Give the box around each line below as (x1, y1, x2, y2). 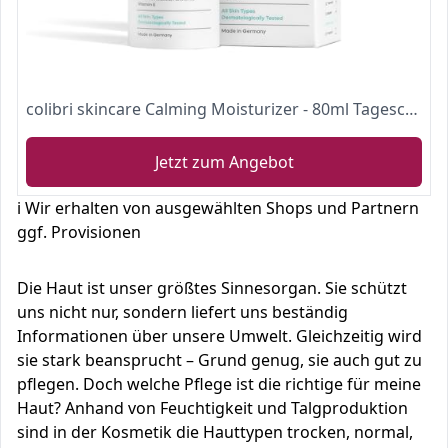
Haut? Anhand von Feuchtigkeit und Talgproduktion (17, 397, 408, 419)
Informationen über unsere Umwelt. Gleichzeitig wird (17, 325, 422, 347)
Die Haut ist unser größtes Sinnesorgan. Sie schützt (17, 277, 407, 299)
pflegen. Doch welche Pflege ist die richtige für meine (17, 373, 421, 395)
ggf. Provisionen (17, 221, 141, 243)
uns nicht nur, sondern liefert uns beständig (17, 301, 348, 323)
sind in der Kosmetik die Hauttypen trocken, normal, (17, 421, 413, 443)
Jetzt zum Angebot (154, 151, 294, 173)
